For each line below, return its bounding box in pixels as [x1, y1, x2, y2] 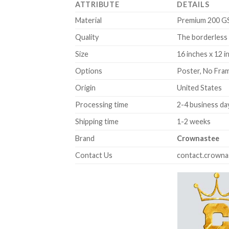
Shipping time [75, 117, 119, 126]
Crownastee [177, 133, 220, 143]
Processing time [75, 100, 128, 109]
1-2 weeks [177, 117, 211, 126]
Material [75, 15, 102, 25]
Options [75, 66, 102, 75]
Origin [75, 83, 96, 92]
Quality [75, 32, 99, 41]
